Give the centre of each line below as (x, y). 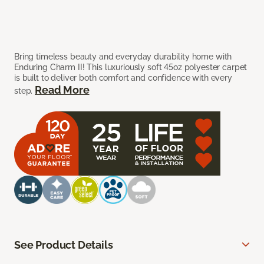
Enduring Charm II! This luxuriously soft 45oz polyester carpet (131, 67)
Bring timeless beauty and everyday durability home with (123, 57)
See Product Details (64, 245)
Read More (62, 90)
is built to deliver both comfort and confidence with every (123, 78)
